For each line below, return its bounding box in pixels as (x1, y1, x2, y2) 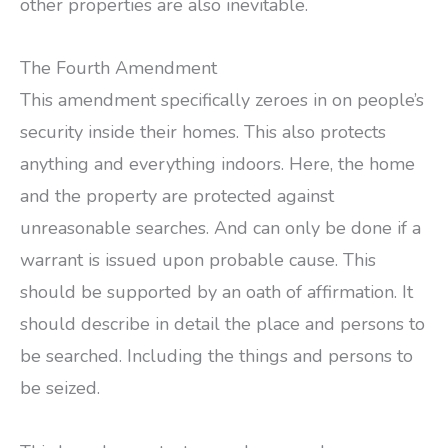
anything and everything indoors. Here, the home (20, 152, 415, 177)
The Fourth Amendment (20, 56, 217, 81)
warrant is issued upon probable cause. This (20, 248, 376, 273)
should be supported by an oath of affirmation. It (20, 280, 413, 305)
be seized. (20, 376, 100, 401)
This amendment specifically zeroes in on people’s (20, 88, 424, 113)
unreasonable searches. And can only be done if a (20, 216, 421, 241)
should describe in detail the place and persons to (20, 312, 425, 337)
